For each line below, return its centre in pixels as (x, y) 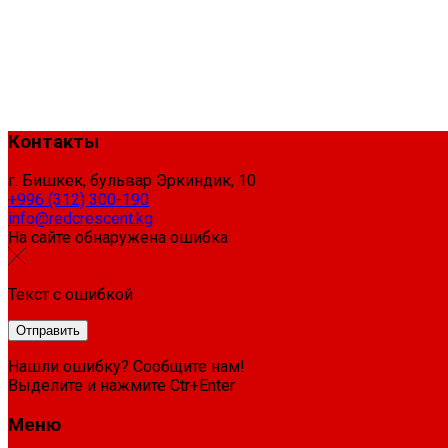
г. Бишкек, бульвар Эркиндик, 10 (132, 181)
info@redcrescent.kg (80, 219)
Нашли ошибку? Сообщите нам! (126, 367)
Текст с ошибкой (70, 295)
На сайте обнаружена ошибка (118, 238)
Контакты (53, 141)
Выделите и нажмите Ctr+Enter (121, 386)
